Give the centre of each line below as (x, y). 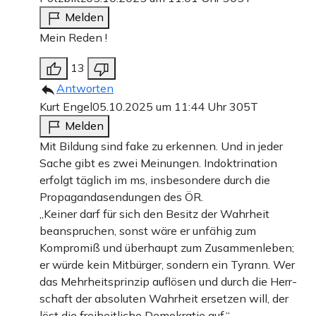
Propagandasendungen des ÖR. (121, 196)
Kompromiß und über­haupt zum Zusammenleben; (167, 247)
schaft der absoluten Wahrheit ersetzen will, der (164, 298)
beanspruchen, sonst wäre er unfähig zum (148, 230)
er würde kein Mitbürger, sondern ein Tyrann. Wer (167, 264)
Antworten (85, 88)
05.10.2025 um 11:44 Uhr (161, 106)
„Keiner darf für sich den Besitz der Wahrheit (154, 213)
